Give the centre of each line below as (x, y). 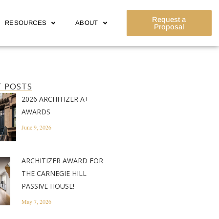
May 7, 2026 (36, 201)
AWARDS (36, 112)
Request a (169, 19)
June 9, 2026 (36, 127)
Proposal (169, 27)
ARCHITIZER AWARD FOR (62, 161)
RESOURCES (26, 23)
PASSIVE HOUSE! (48, 186)
